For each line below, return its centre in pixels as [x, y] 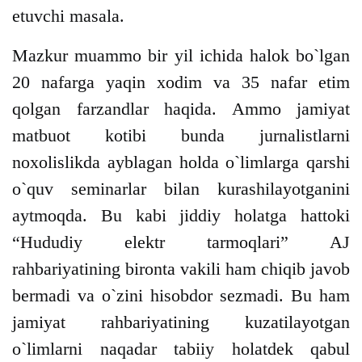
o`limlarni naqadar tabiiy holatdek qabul [181, 349]
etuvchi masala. [68, 16]
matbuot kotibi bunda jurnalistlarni [181, 136]
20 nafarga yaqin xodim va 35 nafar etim [181, 82]
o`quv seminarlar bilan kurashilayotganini [181, 189]
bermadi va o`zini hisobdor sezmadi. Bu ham [181, 296]
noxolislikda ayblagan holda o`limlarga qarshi [181, 162]
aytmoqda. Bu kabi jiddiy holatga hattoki [181, 216]
